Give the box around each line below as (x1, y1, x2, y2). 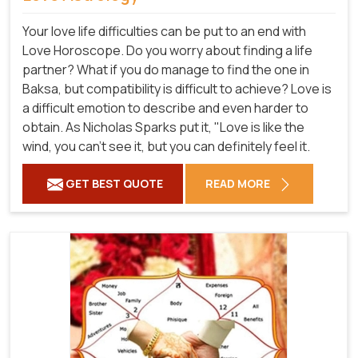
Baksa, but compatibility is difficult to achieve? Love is (22, 79, 332, 97)
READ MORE (205, 175, 272, 191)
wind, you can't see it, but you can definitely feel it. (22, 137, 310, 155)
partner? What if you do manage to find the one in (22, 60, 309, 78)
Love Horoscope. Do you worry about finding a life (22, 41, 312, 59)
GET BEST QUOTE (63, 175, 163, 191)
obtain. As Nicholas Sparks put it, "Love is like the (22, 117, 304, 136)
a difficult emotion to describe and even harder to (22, 98, 308, 117)
